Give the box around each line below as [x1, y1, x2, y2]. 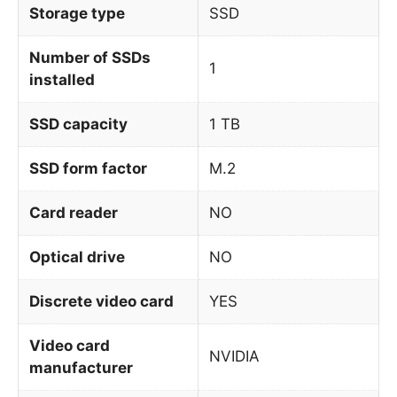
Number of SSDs [29, 48, 151, 66]
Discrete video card [29, 292, 174, 310]
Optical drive [29, 247, 125, 266]
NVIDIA [209, 346, 260, 365]
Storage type [29, 4, 125, 22]
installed [29, 70, 95, 89]
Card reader [29, 203, 118, 222]
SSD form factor [29, 159, 147, 177]
